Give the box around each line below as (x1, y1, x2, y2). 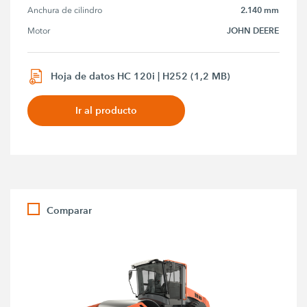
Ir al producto (75, 103, 138, 116)
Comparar (47, 204, 93, 217)
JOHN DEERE (227, 25, 280, 36)
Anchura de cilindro (27, 5, 103, 16)
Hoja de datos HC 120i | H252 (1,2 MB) (51, 69, 231, 82)
